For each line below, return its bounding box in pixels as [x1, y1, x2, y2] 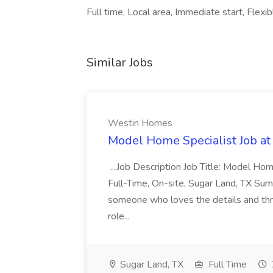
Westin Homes [108, 116, 172, 130]
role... [108, 210, 132, 223]
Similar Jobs [87, 54, 153, 71]
